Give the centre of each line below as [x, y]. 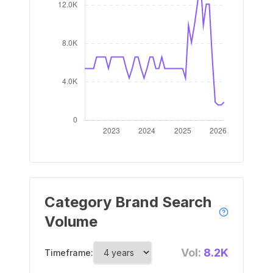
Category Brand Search [128, 202]
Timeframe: [69, 253]
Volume [71, 222]
